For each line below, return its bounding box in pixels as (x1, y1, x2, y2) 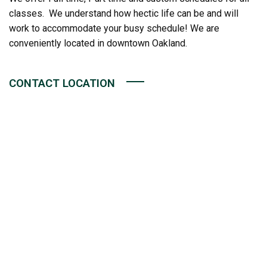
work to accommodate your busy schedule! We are (9, 23, 219, 34)
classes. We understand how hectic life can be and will (9, 8, 238, 19)
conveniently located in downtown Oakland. (9, 38, 187, 49)
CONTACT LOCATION (9, 77, 115, 90)
